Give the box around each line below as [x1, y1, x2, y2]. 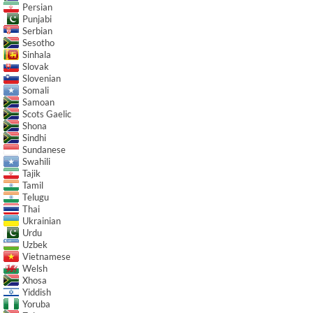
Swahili [22, 155, 50, 167]
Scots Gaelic [22, 108, 71, 119]
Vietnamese [22, 250, 71, 262]
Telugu [22, 191, 49, 203]
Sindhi [22, 131, 46, 143]
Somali [22, 84, 49, 96]
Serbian [22, 24, 52, 36]
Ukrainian [22, 214, 61, 226]
